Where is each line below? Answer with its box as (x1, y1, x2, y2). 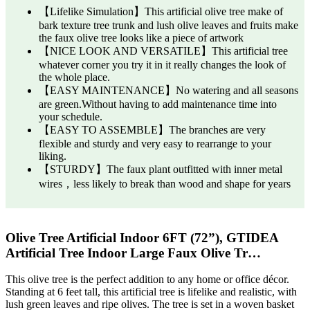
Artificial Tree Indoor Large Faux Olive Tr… (6, 245, 261, 260)
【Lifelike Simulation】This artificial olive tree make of (39, 5, 283, 17)
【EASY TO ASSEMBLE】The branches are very (39, 123, 266, 136)
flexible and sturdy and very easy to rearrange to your (39, 137, 271, 149)
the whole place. (39, 71, 110, 83)
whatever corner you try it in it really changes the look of (39, 58, 286, 71)
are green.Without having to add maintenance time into (39, 98, 277, 110)
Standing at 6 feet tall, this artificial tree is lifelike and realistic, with (6, 286, 297, 298)
